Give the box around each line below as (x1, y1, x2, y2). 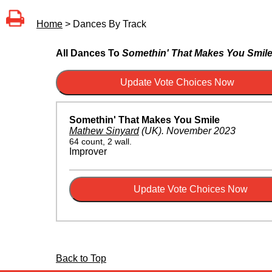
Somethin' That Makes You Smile (69, 115, 220, 126)
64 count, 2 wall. (69, 137, 132, 147)
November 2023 (166, 126, 236, 137)
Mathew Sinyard (69, 126, 139, 137)
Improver (69, 146, 107, 157)
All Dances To (56, 48, 122, 59)
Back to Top (56, 253, 106, 264)
